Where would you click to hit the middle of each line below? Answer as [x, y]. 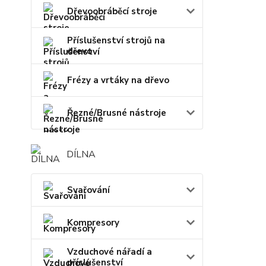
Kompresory [93, 223]
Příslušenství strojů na [116, 41]
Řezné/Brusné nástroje [117, 113]
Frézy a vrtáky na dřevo [118, 80]
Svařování [88, 190]
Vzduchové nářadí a [110, 252]
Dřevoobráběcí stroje [112, 12]
